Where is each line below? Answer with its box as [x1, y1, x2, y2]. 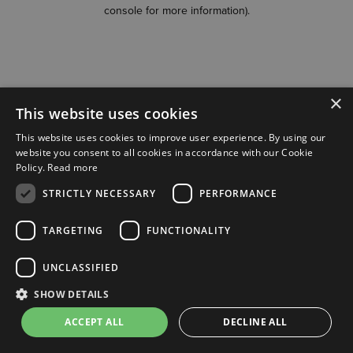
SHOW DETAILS [34, 288, 110, 301]
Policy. [16, 161, 48, 174]
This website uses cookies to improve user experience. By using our [16, 131, 326, 144]
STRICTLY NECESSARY [43, 186, 156, 200]
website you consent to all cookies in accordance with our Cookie [16, 146, 314, 159]
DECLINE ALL [223, 315, 288, 329]
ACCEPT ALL [65, 315, 124, 329]
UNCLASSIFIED [43, 260, 119, 274]
